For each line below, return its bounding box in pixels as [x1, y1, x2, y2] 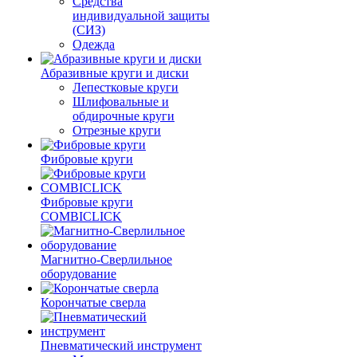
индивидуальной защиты [73, 9, 210, 22]
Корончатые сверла [41, 296, 146, 309]
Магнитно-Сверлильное [41, 253, 172, 266]
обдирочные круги [73, 109, 175, 123]
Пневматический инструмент [41, 339, 202, 352]
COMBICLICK [41, 210, 122, 223]
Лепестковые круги [73, 80, 178, 94]
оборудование [41, 267, 116, 280]
